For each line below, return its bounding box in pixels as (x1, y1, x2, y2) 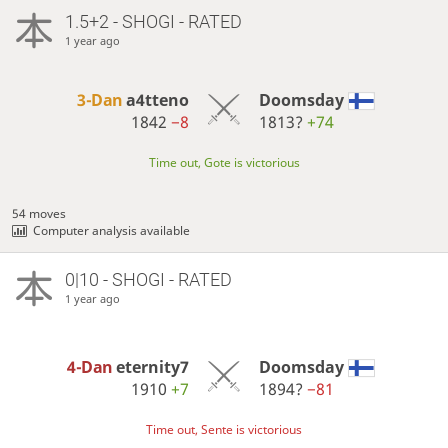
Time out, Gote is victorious (148, 153, 300, 171)
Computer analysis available (33, 221, 191, 239)
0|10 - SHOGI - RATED (64, 269, 232, 291)
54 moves (12, 204, 67, 222)
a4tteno (126, 89, 190, 112)
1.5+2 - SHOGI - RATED (64, 11, 242, 33)
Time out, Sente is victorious (146, 420, 302, 438)
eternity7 (116, 356, 190, 379)
